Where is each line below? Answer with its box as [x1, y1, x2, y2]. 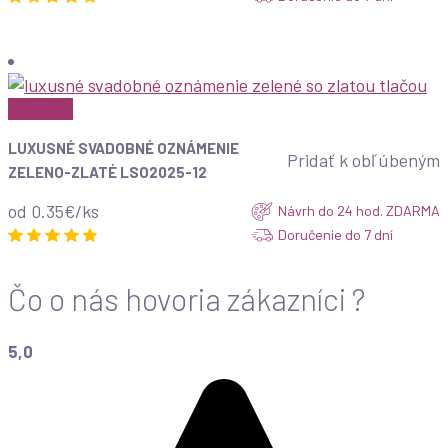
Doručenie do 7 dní [278, 226, 393, 244]
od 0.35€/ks [8, 200, 99, 223]
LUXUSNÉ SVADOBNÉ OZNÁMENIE [8, 139, 239, 158]
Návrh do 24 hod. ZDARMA [278, 202, 440, 220]
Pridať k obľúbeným [287, 149, 440, 172]
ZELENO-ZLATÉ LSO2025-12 [8, 163, 207, 182]
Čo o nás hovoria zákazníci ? [8, 279, 365, 317]
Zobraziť [8, 98, 73, 121]
